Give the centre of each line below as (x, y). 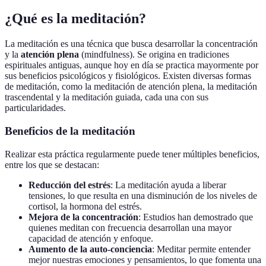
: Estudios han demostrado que (196, 217)
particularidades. (35, 108)
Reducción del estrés (69, 185)
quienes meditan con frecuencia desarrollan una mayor (130, 227)
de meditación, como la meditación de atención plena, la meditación (131, 87)
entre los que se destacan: (52, 164)
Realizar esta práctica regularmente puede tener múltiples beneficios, (132, 154)
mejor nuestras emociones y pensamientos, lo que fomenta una (145, 259)
